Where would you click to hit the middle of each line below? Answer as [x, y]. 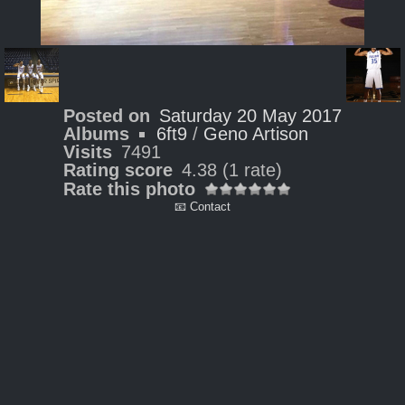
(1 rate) [252, 170]
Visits [88, 152]
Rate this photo [129, 189]
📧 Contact [202, 207]
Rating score [118, 170]
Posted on [107, 116]
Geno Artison [256, 134]
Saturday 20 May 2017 [250, 116]
